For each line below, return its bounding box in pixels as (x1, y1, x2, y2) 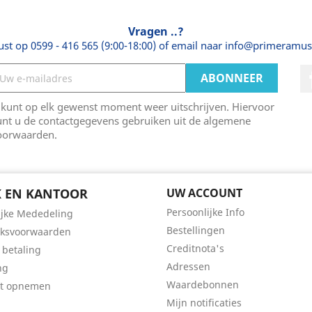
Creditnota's (166, 242, 224, 255)
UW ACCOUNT (166, 185, 242, 201)
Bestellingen (166, 224, 225, 237)
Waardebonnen (166, 278, 239, 291)
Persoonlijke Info (166, 205, 244, 219)
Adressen (166, 260, 210, 273)
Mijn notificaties (166, 296, 242, 309)
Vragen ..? (128, 24, 184, 39)
